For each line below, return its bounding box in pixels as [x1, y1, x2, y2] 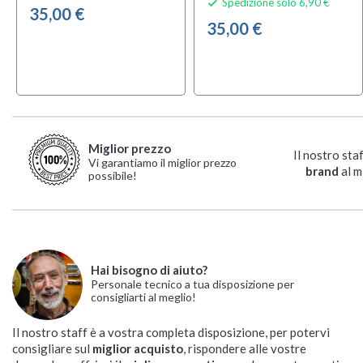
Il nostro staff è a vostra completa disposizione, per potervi [12, 325, 330, 340]
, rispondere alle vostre [183, 341, 306, 357]
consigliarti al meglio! [91, 290, 197, 305]
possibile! [88, 168, 137, 182]
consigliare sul [12, 341, 92, 357]
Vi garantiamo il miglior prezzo [88, 155, 237, 169]
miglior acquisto [92, 341, 183, 357]
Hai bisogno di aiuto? [91, 263, 208, 278]
